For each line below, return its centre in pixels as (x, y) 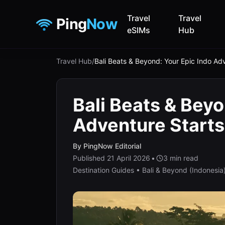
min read (183, 158)
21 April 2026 (129, 158)
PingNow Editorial (112, 146)
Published (90, 158)
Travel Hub (74, 61)
